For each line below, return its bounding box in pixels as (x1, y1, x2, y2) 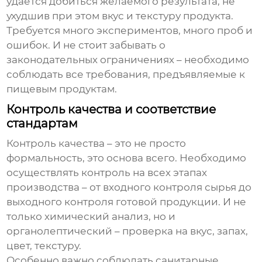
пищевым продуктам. (6, 83, 118, 95)
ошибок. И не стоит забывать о (6, 39, 166, 51)
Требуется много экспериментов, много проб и (6, 25, 253, 37)
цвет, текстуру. (6, 240, 82, 252)
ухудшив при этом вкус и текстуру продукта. (6, 10, 234, 22)
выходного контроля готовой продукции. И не (6, 196, 247, 208)
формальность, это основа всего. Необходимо (6, 152, 247, 164)
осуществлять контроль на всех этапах (6, 167, 208, 179)
